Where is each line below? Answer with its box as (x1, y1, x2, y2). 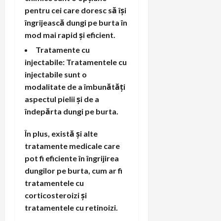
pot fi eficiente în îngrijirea (25, 153, 119, 163)
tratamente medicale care (25, 141, 120, 150)
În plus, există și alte (25, 128, 98, 138)
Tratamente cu (36, 44, 90, 54)
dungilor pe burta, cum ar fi (25, 165, 122, 175)
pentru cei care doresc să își (25, 5, 126, 15)
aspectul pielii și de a (25, 94, 99, 104)
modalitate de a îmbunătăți (25, 81, 125, 91)
